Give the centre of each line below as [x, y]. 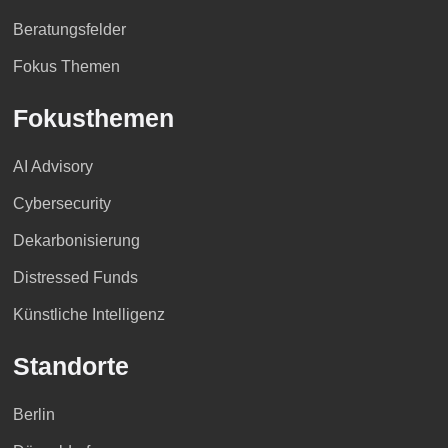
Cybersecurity [61, 204]
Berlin [33, 415]
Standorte [70, 366]
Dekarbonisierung [76, 241]
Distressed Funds [75, 278]
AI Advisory [52, 167]
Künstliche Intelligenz [88, 315]
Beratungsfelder [69, 30]
